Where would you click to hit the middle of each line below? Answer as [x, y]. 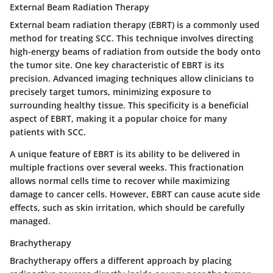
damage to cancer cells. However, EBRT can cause [114, 194]
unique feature [49, 154]
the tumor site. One [52, 65]
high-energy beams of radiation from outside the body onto [135, 51]
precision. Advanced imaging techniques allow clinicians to [132, 78]
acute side [239, 194]
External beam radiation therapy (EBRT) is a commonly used [135, 24]
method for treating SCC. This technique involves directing [132, 38]
